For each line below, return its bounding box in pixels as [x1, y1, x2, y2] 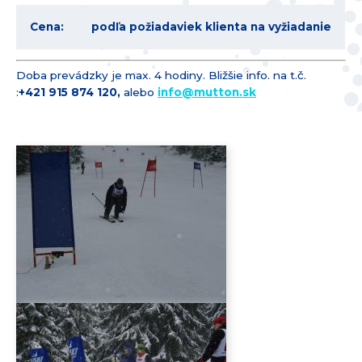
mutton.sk [194, 85, 256, 99]
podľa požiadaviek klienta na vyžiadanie [91, 20, 331, 34]
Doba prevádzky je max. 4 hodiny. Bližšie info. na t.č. [16, 68, 306, 82]
